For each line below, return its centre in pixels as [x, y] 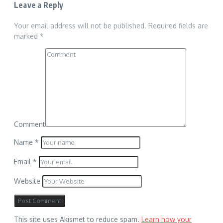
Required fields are [178, 26]
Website [27, 181]
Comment [30, 124]
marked [27, 36]
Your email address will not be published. [80, 26]
